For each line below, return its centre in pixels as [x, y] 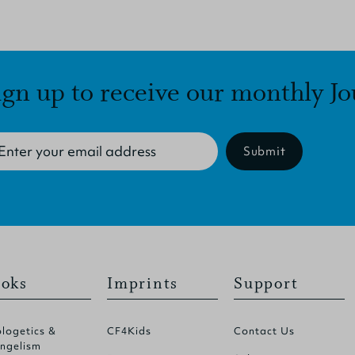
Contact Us [264, 331]
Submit [265, 151]
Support [266, 283]
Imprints [143, 283]
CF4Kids [129, 331]
